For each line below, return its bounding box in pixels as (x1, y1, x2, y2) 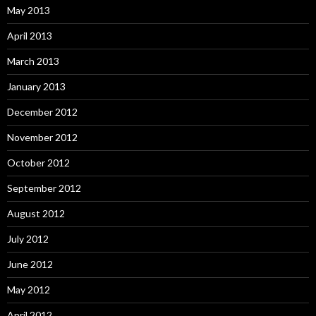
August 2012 (7, 207, 65, 219)
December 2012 (7, 106, 78, 118)
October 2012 (7, 157, 70, 169)
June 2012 (7, 258, 53, 270)
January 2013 (7, 80, 66, 92)
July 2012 (7, 233, 49, 245)
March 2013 (7, 55, 59, 67)
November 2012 (7, 131, 78, 143)
